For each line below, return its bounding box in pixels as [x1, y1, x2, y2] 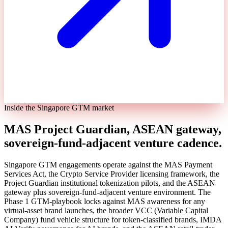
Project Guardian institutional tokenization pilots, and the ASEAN [4, 178, 215, 187]
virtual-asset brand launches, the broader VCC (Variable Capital [4, 206, 208, 215]
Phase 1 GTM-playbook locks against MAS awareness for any [4, 196, 205, 206]
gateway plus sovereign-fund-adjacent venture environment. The [4, 187, 211, 196]
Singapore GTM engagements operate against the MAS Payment [4, 160, 212, 169]
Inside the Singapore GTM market [4, 103, 114, 112]
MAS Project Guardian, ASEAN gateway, [4, 122, 221, 136]
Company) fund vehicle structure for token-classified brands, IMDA [4, 215, 221, 224]
